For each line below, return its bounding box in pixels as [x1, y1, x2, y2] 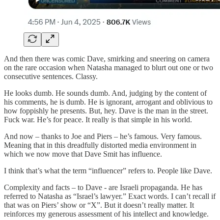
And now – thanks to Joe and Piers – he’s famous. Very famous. [4, 132, 202, 141]
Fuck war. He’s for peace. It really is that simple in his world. [4, 115, 192, 124]
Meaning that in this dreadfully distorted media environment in [4, 141, 196, 150]
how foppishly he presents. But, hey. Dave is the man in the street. [4, 107, 208, 115]
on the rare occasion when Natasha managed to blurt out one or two [4, 63, 213, 72]
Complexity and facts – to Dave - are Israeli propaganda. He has [4, 183, 202, 192]
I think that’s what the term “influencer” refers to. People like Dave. [4, 166, 212, 175]
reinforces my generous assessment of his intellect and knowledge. [4, 210, 209, 219]
